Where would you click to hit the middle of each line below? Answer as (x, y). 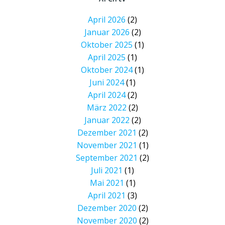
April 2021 (107, 195)
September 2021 (107, 157)
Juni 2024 (107, 82)
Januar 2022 (107, 120)
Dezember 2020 (107, 208)
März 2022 (107, 107)
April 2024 (107, 95)
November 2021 (107, 145)
